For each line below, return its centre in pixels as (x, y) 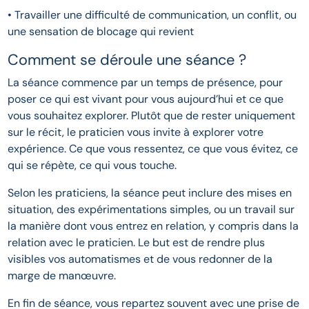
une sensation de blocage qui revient (101, 32)
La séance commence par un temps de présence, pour (146, 83)
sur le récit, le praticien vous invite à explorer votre (136, 132)
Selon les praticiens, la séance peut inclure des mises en (150, 193)
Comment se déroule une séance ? (127, 60)
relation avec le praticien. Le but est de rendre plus (137, 243)
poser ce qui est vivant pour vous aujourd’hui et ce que (146, 99)
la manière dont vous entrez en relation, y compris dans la (153, 226)
